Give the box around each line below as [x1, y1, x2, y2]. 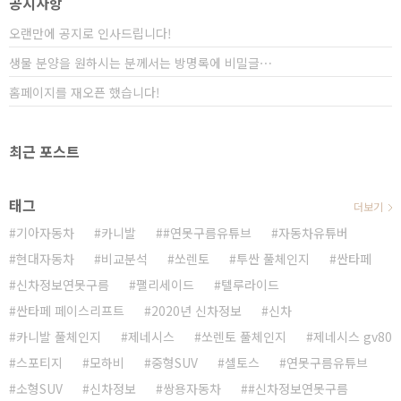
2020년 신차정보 [151, 302, 242, 320]
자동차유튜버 [278, 224, 348, 242]
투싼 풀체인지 [236, 250, 310, 268]
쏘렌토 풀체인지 [201, 328, 286, 346]
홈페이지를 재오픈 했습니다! [9, 83, 160, 101]
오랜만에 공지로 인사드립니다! [9, 24, 172, 42]
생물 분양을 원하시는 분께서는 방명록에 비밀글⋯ [9, 54, 272, 72]
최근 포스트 [9, 141, 80, 162]
